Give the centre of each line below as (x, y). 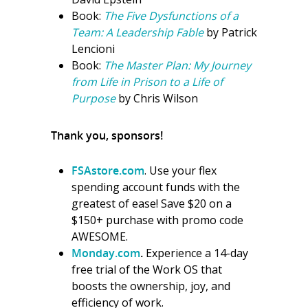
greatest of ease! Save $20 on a (152, 203)
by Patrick (230, 32)
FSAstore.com (108, 170)
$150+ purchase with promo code (157, 220)
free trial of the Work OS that (147, 269)
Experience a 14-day (197, 253)
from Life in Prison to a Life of (147, 82)
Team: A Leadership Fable (137, 32)
